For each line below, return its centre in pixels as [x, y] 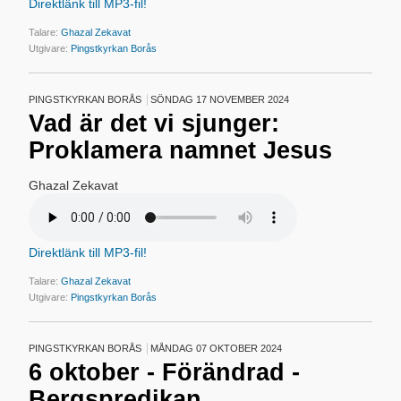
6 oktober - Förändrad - [165, 372]
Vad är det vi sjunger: [154, 124]
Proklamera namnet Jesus [181, 150]
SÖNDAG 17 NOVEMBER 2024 [220, 99]
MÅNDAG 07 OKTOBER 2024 [217, 348]
